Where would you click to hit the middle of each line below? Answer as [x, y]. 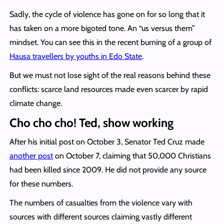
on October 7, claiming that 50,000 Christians [132, 155]
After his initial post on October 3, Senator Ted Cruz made [107, 141]
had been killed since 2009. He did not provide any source [108, 169]
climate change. [35, 103]
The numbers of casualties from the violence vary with [101, 202]
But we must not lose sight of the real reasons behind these [110, 75]
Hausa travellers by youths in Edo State [75, 56]
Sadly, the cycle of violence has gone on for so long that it [107, 14]
